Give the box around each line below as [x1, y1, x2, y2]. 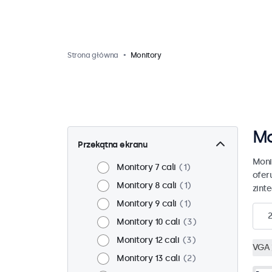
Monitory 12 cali [117, 235, 179, 245]
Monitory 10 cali [117, 217, 180, 227]
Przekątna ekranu [78, 140, 147, 150]
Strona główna [67, 51, 118, 59]
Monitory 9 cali [117, 199, 177, 209]
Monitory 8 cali [117, 180, 177, 191]
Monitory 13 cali [117, 253, 180, 263]
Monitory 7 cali [117, 162, 176, 172]
